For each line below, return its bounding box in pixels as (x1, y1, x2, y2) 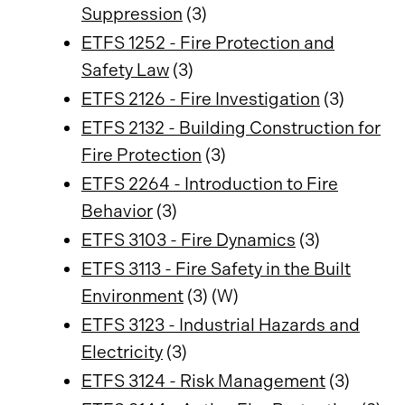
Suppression (81, 4, 183, 24)
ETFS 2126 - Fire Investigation (81, 89, 320, 109)
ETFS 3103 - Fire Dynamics (81, 230, 296, 250)
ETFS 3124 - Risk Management (81, 371, 325, 391)
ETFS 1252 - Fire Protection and (81, 33, 334, 53)
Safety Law (81, 60, 169, 80)
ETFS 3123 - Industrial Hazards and (81, 315, 360, 335)
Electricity (81, 342, 163, 363)
